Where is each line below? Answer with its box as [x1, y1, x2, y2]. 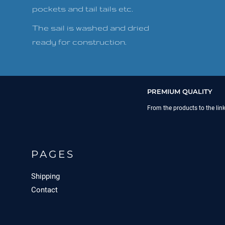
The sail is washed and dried [32, 24, 150, 33]
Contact [31, 185, 58, 195]
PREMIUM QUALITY [147, 87, 212, 95]
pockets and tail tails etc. [32, 5, 134, 14]
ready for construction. [32, 38, 127, 47]
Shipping [31, 172, 60, 181]
